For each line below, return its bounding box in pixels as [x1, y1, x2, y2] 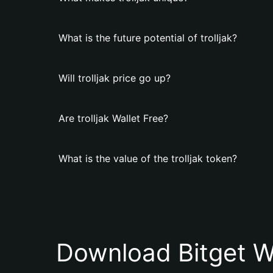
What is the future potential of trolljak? [58, 32, 237, 44]
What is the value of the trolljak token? [58, 152, 237, 165]
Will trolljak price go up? [58, 72, 171, 84]
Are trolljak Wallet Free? [58, 112, 168, 124]
